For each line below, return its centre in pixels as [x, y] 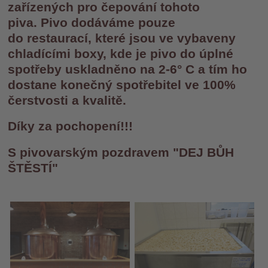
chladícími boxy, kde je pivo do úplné [121, 53]
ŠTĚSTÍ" [33, 167]
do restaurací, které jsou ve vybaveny [122, 38]
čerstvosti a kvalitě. [67, 100]
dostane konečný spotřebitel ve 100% [122, 84]
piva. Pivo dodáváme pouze [92, 22]
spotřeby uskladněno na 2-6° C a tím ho [128, 69]
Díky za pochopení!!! [71, 126]
